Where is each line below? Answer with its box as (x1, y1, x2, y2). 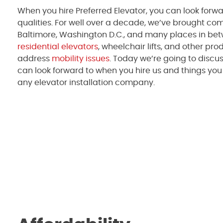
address (17, 54, 52, 63)
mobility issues (52, 54, 110, 63)
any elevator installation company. (17, 78, 157, 87)
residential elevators (17, 42, 98, 51)
